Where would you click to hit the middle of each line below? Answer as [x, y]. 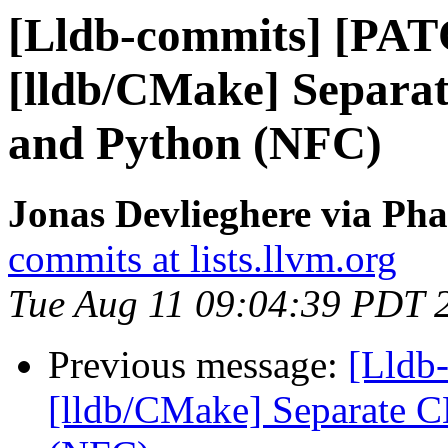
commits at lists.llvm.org [202, 259]
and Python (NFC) [195, 143]
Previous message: [198, 365]
